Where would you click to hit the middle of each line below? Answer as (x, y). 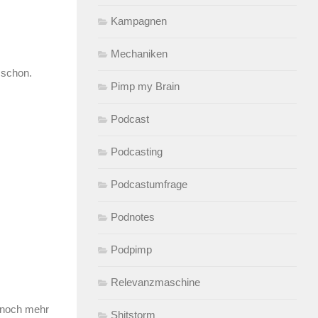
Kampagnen (139, 21)
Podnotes (133, 216)
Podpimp (131, 249)
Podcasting (137, 151)
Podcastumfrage (149, 184)
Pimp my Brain (145, 86)
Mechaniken (139, 53)
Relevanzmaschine (155, 282)
